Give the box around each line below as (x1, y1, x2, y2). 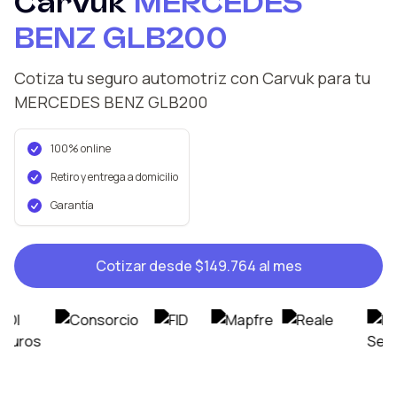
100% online (51, 140, 111, 156)
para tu (314, 66, 370, 89)
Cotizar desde (95, 255, 195, 276)
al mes (258, 255, 302, 276)
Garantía (51, 197, 94, 213)
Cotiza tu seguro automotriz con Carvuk (14, 66, 314, 89)
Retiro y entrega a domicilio (51, 168, 178, 184)
